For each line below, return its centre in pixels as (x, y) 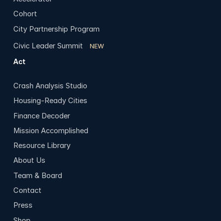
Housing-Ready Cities (50, 101)
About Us (29, 161)
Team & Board (37, 175)
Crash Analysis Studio (50, 86)
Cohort (25, 14)
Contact (27, 190)
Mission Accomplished (51, 130)
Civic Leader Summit (48, 46)
